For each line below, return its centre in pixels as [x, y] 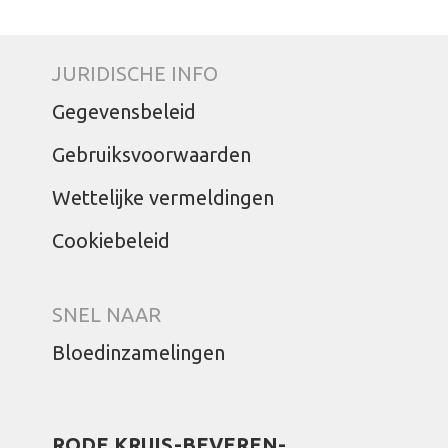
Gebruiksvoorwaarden [152, 154]
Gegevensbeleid [124, 111]
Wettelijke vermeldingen [163, 197]
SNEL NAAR [107, 314]
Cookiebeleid [111, 240]
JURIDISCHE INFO [135, 73]
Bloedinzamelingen [139, 352]
